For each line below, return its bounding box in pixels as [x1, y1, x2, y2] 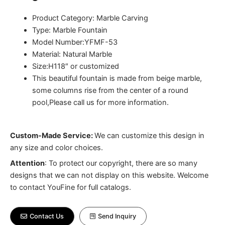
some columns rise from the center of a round [32, 86, 188, 95]
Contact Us [30, 212, 64, 220]
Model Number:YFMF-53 [32, 38, 118, 47]
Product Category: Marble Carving [32, 14, 148, 23]
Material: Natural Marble [32, 50, 112, 59]
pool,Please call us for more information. [32, 98, 169, 107]
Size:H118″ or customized [32, 62, 119, 71]
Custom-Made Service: [10, 131, 94, 140]
